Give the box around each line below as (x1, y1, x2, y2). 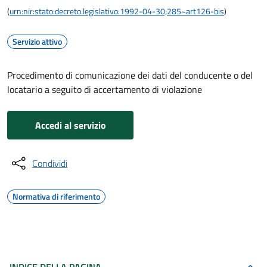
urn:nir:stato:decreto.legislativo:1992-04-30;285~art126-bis (10, 5, 224, 17)
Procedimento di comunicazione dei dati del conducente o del (7, 68, 253, 82)
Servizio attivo (13, 35, 62, 48)
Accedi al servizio (35, 118, 106, 132)
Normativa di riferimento (13, 190, 100, 203)
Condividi (32, 156, 67, 170)
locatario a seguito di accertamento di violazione (7, 82, 202, 97)
